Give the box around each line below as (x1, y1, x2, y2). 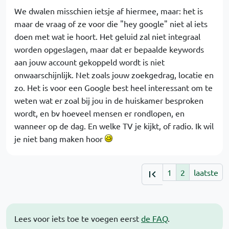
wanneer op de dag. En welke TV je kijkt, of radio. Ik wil (14, 121, 214, 131)
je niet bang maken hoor (14, 133, 105, 144)
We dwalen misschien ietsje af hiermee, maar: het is (14, 6, 203, 16)
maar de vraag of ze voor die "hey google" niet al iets (14, 18, 208, 29)
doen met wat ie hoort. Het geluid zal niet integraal (14, 31, 200, 41)
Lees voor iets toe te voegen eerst (14, 213, 141, 223)
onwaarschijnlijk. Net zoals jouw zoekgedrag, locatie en (14, 70, 214, 80)
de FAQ (141, 213, 168, 223)
